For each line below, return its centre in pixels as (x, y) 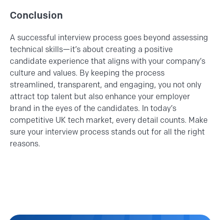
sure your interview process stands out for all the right (107, 132)
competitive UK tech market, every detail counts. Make (109, 120)
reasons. (25, 144)
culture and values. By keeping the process (87, 73)
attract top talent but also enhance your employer (100, 97)
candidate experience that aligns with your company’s (108, 61)
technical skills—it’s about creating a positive (91, 50)
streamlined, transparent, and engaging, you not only (106, 85)
